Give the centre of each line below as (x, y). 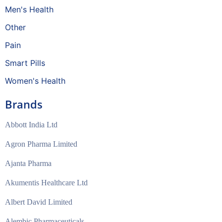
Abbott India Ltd (31, 125)
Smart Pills (25, 63)
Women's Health (35, 81)
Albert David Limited (39, 202)
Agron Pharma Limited (41, 144)
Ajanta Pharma (28, 163)
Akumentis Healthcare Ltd (46, 183)
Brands (24, 104)
